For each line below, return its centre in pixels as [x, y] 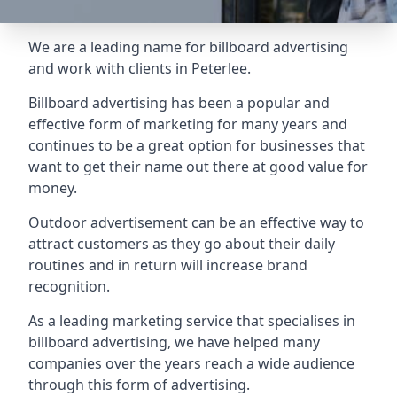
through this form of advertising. [139, 385]
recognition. [69, 286]
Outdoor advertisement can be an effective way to [196, 222]
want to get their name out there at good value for [198, 167]
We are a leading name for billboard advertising [188, 47]
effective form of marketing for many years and [188, 124]
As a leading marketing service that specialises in [192, 321]
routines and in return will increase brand [168, 265]
